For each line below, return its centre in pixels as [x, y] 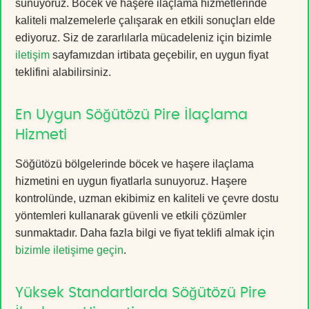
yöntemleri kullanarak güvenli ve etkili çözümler [131, 215]
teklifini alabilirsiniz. [63, 72]
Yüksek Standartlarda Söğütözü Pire [141, 292]
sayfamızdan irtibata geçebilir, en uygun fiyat [159, 54]
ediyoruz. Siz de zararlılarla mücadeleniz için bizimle [143, 37]
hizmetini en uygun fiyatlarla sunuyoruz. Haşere [131, 181]
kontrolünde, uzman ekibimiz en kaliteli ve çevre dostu [147, 198]
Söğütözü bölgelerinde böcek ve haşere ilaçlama [134, 163]
